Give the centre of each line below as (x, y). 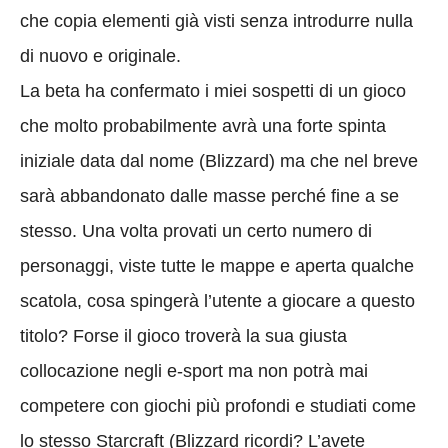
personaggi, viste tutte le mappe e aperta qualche (217, 265)
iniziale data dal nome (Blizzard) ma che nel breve (219, 160)
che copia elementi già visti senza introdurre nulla (216, 20)
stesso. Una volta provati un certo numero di (196, 230)
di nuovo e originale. (100, 55)
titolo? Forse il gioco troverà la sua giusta (183, 335)
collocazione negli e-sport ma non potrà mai (194, 370)
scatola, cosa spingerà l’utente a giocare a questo (217, 300)
